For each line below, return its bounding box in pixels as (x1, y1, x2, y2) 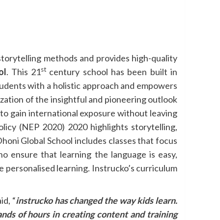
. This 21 (6, 66, 41, 77)
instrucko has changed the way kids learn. (15, 195, 178, 206)
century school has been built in (46, 66, 178, 77)
